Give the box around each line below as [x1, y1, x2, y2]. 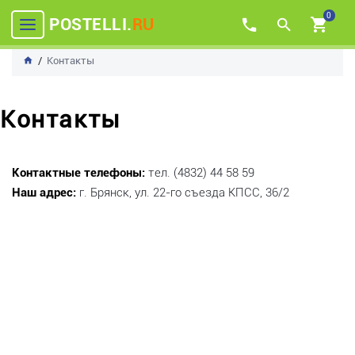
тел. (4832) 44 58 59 [145, 166, 258, 180]
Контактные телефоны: [12, 166, 145, 180]
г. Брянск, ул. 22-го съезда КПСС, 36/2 [76, 185, 289, 200]
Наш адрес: [12, 185, 76, 200]
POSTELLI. [49, 14, 132, 34]
